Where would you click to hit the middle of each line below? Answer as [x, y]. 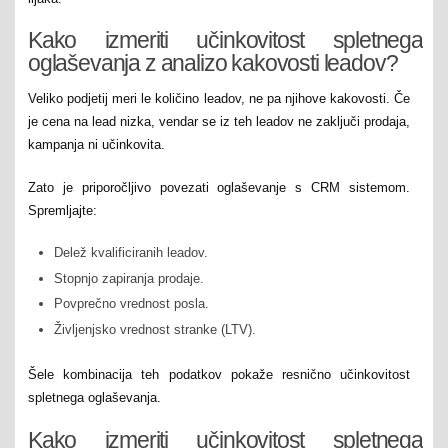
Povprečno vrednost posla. [131, 304]
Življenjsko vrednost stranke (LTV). [155, 329]
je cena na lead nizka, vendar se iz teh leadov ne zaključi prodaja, [219, 122]
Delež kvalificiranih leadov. [131, 253]
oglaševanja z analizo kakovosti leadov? [213, 63]
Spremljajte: [62, 210]
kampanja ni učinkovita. [96, 145]
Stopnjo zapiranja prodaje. [129, 278]
